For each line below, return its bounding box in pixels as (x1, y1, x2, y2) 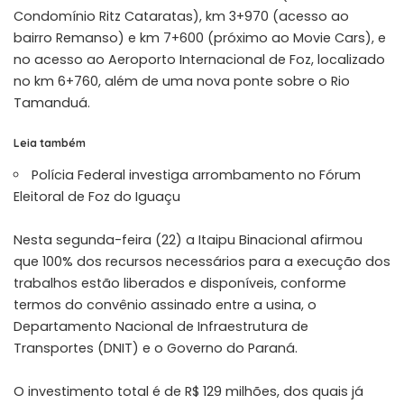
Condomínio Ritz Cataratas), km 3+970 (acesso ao (14, 6, 349, 25)
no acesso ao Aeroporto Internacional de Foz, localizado (14, 50, 385, 69)
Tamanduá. (14, 93, 90, 112)
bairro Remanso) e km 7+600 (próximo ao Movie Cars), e (14, 28, 386, 47)
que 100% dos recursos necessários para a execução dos (14, 252, 390, 271)
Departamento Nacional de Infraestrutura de (14, 317, 308, 336)
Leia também (14, 135, 86, 150)
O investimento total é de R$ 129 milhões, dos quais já (14, 382, 363, 401)
